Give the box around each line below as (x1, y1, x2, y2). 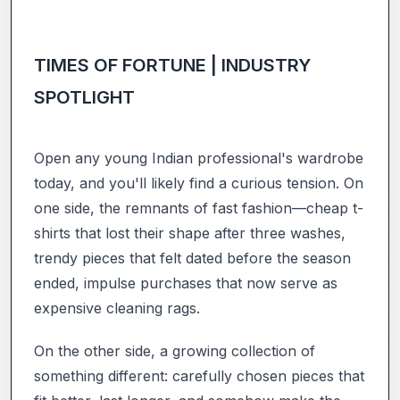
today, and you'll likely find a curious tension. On (34, 173, 363, 192)
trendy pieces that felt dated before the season (34, 248, 351, 267)
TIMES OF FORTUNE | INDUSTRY (34, 54, 311, 76)
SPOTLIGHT (34, 86, 135, 108)
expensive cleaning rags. (34, 298, 200, 317)
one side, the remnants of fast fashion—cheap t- (34, 198, 363, 217)
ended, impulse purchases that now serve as (34, 273, 337, 292)
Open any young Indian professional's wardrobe (34, 148, 363, 167)
